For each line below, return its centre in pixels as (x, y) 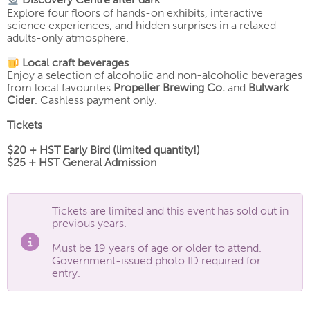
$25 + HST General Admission (82, 163)
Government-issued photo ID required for (156, 261)
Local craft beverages (76, 63)
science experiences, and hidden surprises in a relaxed (142, 25)
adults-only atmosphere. (68, 37)
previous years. (89, 224)
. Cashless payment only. (96, 100)
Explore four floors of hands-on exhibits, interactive (135, 12)
